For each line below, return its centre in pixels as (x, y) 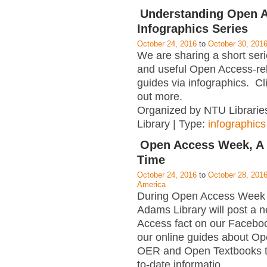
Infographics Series (193, 29)
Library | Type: (173, 124)
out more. (161, 97)
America (151, 185)
